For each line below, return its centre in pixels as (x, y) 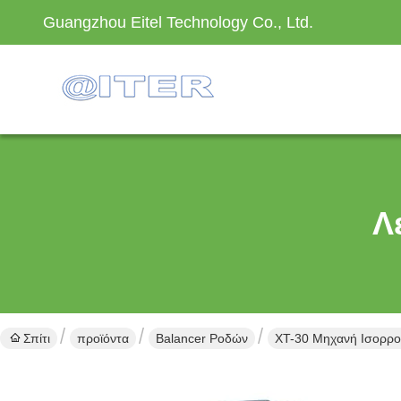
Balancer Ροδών (202, 338)
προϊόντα (103, 338)
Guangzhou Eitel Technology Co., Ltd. (178, 22)
